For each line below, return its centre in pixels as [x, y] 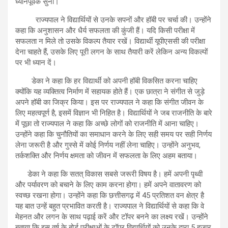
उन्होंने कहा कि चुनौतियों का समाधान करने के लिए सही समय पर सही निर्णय [113, 134]
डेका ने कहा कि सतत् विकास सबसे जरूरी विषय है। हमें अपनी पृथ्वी [109, 174]
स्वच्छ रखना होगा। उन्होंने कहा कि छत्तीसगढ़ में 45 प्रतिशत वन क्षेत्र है [110, 195]
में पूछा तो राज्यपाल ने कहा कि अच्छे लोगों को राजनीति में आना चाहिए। [107, 123]
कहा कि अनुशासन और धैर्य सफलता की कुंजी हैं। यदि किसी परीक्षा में [105, 30]
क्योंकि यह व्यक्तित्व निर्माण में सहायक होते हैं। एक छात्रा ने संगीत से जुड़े [110, 91]
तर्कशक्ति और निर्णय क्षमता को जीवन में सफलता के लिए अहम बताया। [106, 155]
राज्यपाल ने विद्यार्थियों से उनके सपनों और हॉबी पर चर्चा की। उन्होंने [113, 20]
